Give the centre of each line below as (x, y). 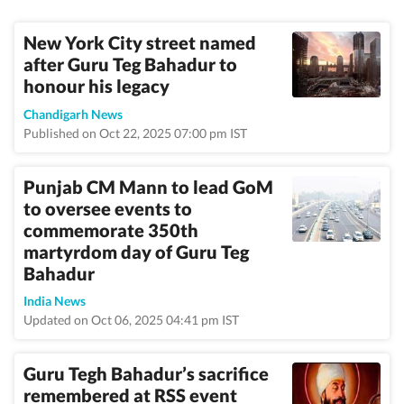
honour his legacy (96, 86)
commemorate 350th (111, 230)
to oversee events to (108, 208)
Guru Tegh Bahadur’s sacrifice (146, 373)
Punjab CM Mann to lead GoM (148, 187)
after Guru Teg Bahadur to (130, 64)
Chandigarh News (73, 114)
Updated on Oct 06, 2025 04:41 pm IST (131, 320)
